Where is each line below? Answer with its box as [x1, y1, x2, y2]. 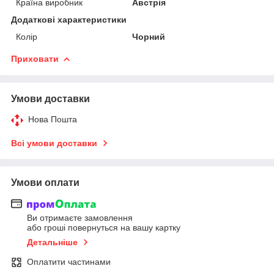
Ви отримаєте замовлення [27, 213, 133, 223]
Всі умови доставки [11, 138, 97, 148]
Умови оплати [11, 177, 80, 188]
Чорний [132, 31, 166, 42]
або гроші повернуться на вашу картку [27, 223, 180, 233]
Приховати [11, 53, 59, 64]
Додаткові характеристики [11, 14, 127, 24]
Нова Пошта [28, 114, 77, 124]
